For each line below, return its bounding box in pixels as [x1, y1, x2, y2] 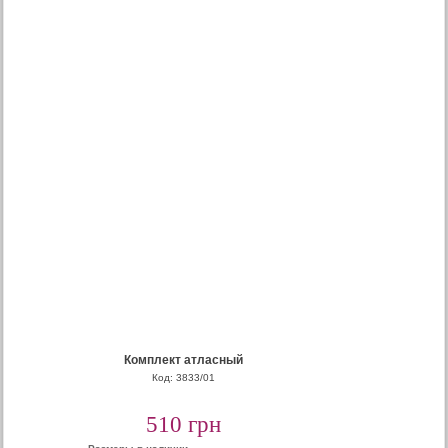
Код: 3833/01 [151, 372, 215, 383]
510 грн [145, 412, 221, 437]
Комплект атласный [123, 353, 243, 367]
